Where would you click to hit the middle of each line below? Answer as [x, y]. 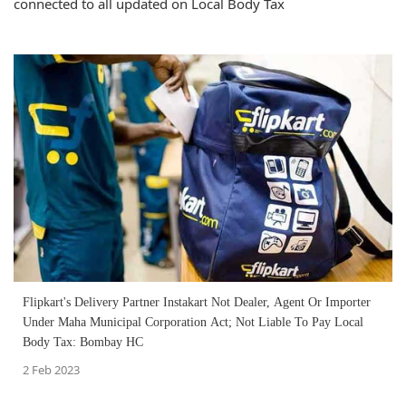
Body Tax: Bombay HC [83, 343]
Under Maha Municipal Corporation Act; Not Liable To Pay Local [193, 323]
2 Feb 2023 [51, 370]
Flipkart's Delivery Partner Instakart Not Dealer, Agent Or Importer [197, 303]
